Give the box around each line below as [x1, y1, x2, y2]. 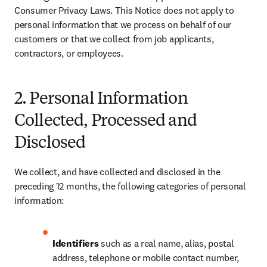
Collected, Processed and [14, 113, 197, 130]
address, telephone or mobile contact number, [52, 252, 239, 263]
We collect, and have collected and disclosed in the [14, 166, 221, 178]
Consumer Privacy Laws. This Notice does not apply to [14, 4, 234, 16]
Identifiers [52, 237, 99, 249]
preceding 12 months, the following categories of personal [14, 180, 246, 192]
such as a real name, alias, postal [98, 237, 234, 249]
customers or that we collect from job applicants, [14, 33, 214, 45]
